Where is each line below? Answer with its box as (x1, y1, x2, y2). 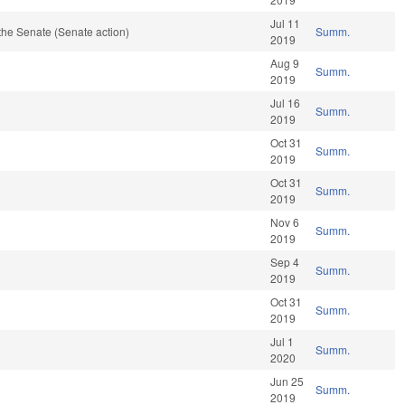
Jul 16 (270, 95, 301, 111)
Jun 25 (270, 373, 305, 390)
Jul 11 (270, 15, 301, 32)
